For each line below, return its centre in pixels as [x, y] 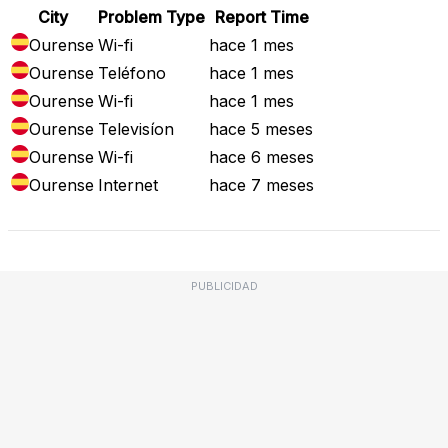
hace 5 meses [261, 128]
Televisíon [136, 128]
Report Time [261, 16]
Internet [128, 184]
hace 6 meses [261, 156]
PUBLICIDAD [224, 285]
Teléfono [132, 72]
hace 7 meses [261, 184]
